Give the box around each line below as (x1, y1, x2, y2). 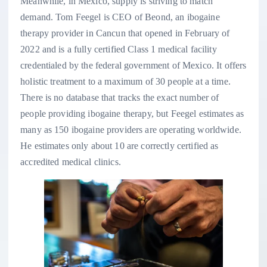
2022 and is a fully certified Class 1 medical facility (20, 44, 217, 54)
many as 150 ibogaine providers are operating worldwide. (20, 124, 241, 135)
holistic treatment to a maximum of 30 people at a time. (20, 76, 231, 86)
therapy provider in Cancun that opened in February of (20, 27, 230, 38)
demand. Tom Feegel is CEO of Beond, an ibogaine (20, 11, 220, 22)
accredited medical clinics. (20, 156, 121, 167)
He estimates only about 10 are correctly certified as (20, 140, 219, 151)
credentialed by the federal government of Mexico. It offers (20, 60, 247, 70)
